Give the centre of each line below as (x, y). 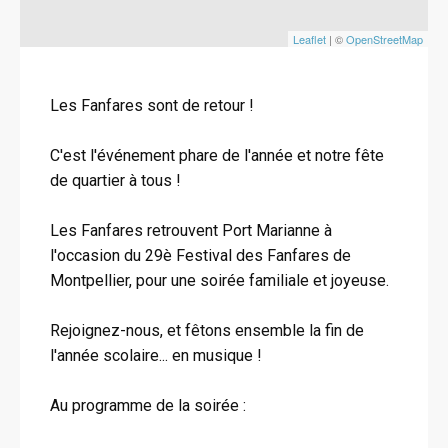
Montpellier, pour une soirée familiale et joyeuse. (219, 280)
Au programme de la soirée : (148, 405)
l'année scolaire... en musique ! (156, 355)
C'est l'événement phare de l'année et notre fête (217, 155)
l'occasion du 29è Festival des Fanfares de (200, 255)
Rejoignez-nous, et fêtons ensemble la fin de (207, 330)
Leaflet (309, 39)
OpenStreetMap (384, 39)
